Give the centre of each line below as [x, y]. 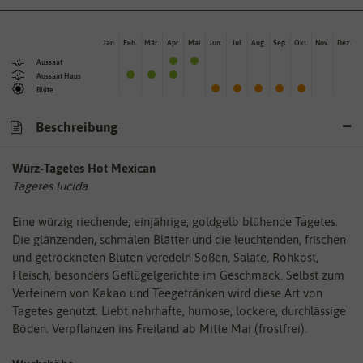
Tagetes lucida [50, 186]
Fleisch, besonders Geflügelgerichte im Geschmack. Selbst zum [178, 275]
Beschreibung [75, 128]
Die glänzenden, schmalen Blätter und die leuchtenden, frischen [179, 240]
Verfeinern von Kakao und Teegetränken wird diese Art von [167, 293]
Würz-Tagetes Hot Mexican [84, 169]
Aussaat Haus [59, 76]
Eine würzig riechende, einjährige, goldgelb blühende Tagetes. [175, 222]
